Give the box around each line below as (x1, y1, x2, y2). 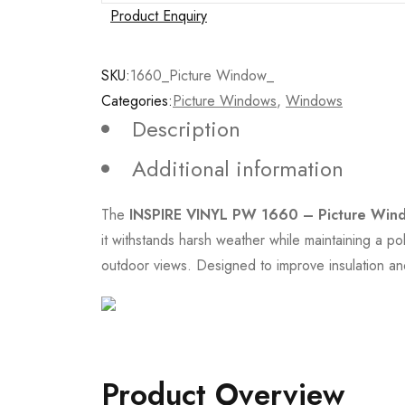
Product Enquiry (110, 5, 207, 26)
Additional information (132, 153, 344, 184)
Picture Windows (173, 90, 277, 111)
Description (132, 113, 240, 145)
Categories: (101, 90, 173, 111)
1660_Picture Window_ (130, 65, 274, 86)
